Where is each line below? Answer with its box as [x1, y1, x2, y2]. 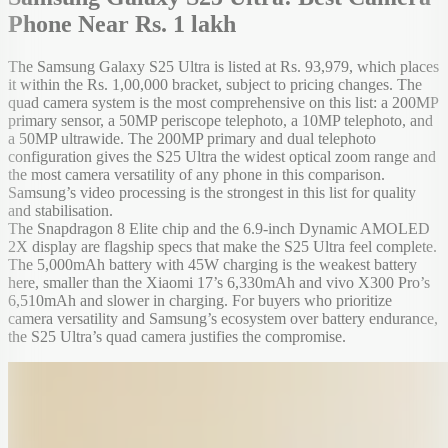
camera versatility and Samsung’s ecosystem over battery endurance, [8, 309, 438, 327]
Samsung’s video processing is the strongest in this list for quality [8, 183, 416, 201]
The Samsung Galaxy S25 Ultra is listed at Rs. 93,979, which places [8, 57, 439, 75]
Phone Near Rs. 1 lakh [8, 10, 236, 37]
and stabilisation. [8, 201, 113, 219]
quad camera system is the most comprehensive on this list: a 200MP [8, 93, 438, 111]
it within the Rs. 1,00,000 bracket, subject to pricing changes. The [8, 75, 422, 93]
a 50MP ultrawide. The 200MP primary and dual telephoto [8, 129, 376, 147]
